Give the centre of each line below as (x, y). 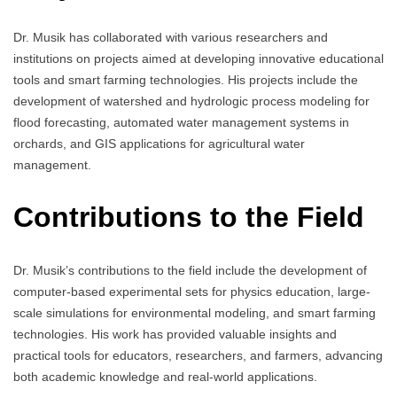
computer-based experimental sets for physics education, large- (192, 291)
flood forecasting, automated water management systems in (181, 123)
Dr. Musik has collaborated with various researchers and (171, 38)
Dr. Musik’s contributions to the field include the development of (190, 270)
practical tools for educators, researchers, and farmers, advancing (198, 355)
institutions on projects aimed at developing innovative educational (198, 59)
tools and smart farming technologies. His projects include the (186, 80)
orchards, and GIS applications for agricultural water (159, 144)
